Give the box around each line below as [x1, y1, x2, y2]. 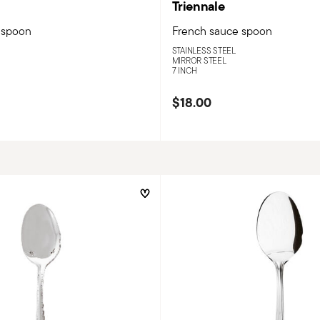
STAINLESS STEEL [171, 44, 236, 57]
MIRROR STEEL [171, 54, 226, 67]
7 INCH [171, 64, 198, 77]
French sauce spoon [171, 23, 272, 40]
